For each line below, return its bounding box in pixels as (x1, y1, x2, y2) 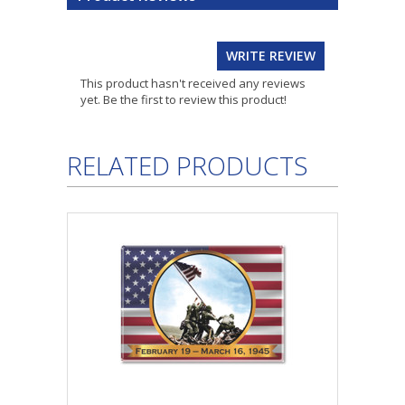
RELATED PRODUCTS (67, 147, 308, 183)
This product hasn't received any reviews (80, 74, 306, 91)
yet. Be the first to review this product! (80, 90, 287, 108)
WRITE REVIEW (226, 46, 316, 64)
